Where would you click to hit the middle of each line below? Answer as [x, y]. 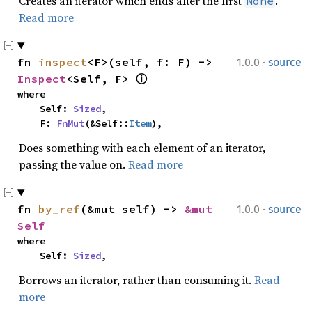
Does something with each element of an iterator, [142, 148]
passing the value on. [73, 164]
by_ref [59, 209]
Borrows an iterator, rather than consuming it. [136, 280]
